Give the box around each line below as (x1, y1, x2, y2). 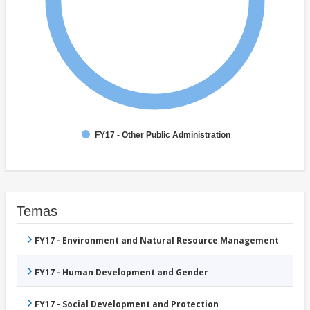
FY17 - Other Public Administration (95, 130, 230, 140)
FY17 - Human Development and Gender (35, 266, 208, 279)
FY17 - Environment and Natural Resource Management (35, 235, 279, 247)
